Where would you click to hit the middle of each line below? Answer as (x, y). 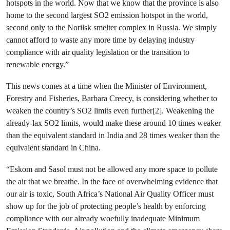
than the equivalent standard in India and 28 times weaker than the (113, 135)
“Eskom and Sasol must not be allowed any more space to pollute (112, 169)
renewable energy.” (39, 64)
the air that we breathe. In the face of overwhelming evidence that (112, 181)
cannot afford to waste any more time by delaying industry (100, 40)
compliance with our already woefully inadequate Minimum (103, 218)
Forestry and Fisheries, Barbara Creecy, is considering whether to (112, 98)
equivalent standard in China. (53, 148)
